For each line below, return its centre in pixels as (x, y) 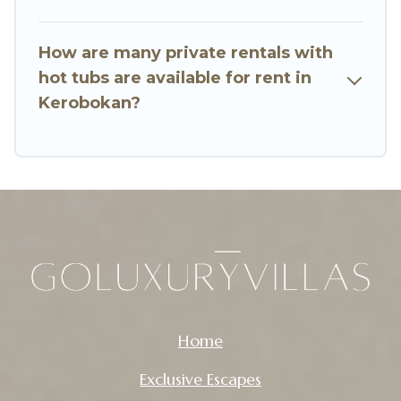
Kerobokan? (90, 103)
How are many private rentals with (186, 53)
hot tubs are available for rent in (175, 78)
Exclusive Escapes (200, 380)
